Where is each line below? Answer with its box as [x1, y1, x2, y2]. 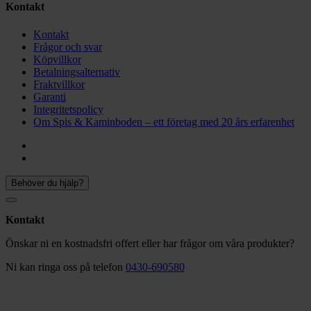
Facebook [33, 138, 76, 151]
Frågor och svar [33, 40, 102, 53]
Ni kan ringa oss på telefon [6, 260, 126, 273]
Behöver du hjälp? [11, 177, 83, 188]
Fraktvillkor [33, 78, 85, 90]
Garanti [33, 90, 66, 103]
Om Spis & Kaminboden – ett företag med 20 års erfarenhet [33, 115, 294, 128]
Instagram [33, 151, 76, 163]
